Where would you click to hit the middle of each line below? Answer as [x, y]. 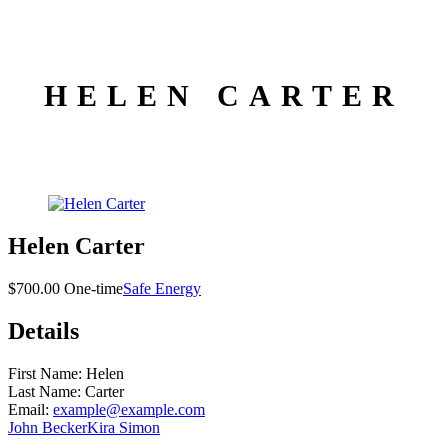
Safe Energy [162, 288]
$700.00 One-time [65, 288]
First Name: [47, 373]
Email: [30, 409]
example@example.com [129, 409]
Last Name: [46, 391]
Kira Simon [123, 427]
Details [43, 330]
